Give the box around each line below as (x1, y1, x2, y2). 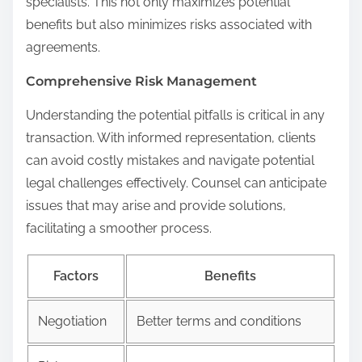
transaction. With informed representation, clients (26, 129, 316, 145)
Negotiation (38, 313, 107, 329)
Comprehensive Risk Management (26, 73, 257, 89)
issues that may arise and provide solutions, (26, 197, 286, 213)
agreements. (26, 39, 100, 55)
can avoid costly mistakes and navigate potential (26, 152, 314, 168)
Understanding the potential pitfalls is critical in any (26, 107, 325, 123)
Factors (53, 267, 99, 284)
